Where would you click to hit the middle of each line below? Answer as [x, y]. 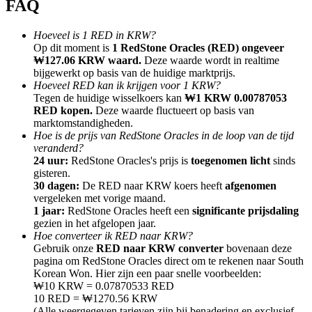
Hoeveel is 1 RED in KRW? [95, 35]
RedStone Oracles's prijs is [130, 160]
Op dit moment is [73, 47]
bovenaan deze [258, 248]
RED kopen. [63, 110]
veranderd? [58, 148]
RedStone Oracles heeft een [128, 210]
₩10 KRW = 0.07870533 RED [104, 286]
